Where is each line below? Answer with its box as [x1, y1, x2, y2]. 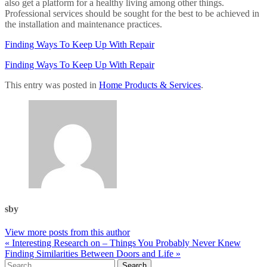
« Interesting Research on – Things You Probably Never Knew [5, 237, 241, 248]
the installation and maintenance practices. [5, 19, 162, 30]
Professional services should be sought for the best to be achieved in [5, 8, 259, 19]
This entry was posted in [5, 80, 99, 91]
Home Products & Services [99, 80, 201, 91]
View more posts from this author [5, 226, 130, 237]
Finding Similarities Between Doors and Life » [5, 248, 181, 259]
